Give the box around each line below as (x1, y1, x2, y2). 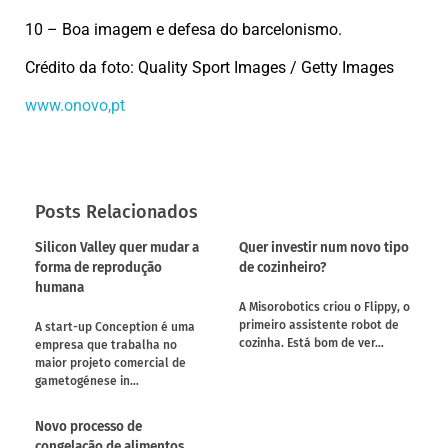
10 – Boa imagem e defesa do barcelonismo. (25, 20, 342, 40)
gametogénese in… (35, 373, 139, 388)
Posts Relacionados (35, 200, 198, 223)
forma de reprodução (35, 259, 162, 277)
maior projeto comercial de (35, 355, 186, 370)
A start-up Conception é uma (35, 319, 195, 334)
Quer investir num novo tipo (239, 239, 409, 257)
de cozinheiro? (239, 259, 326, 277)
